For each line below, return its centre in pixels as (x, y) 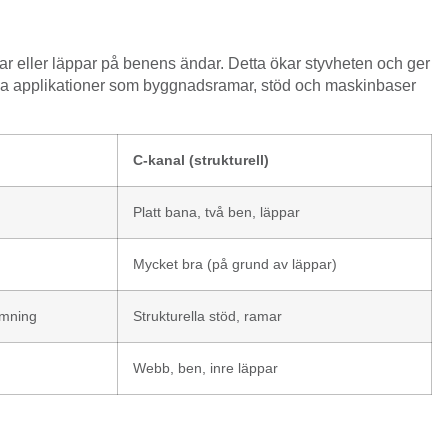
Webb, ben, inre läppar (205, 367)
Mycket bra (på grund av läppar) (235, 263)
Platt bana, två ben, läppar (216, 211)
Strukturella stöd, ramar (207, 315)
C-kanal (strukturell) (201, 159)
